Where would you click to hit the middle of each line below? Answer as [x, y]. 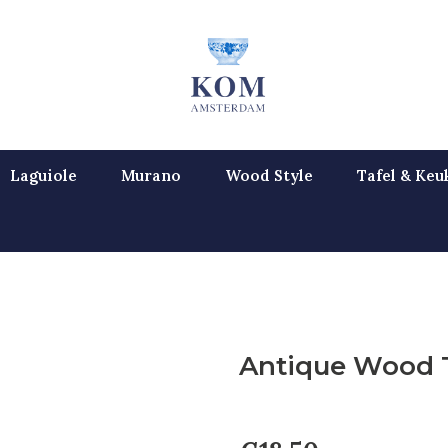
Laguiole [43, 175]
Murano [151, 175]
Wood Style [269, 175]
